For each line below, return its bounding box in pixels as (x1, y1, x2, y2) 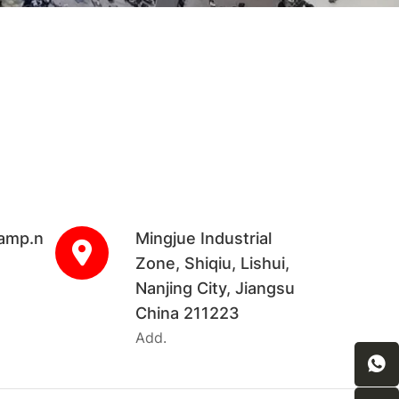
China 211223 (135, 304, 240, 323)
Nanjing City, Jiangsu (135, 279, 295, 298)
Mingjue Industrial (135, 229, 272, 248)
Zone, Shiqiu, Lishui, (135, 254, 289, 273)
